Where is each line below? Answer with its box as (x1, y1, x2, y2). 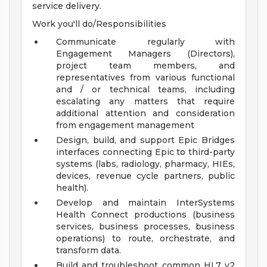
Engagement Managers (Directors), (56, 48, 235, 60)
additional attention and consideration (56, 108, 235, 119)
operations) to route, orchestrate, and (56, 233, 235, 244)
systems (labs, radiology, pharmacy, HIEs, (56, 159, 235, 170)
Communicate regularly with (56, 36, 235, 48)
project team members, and (56, 60, 235, 72)
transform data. (56, 245, 121, 256)
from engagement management (56, 120, 194, 131)
